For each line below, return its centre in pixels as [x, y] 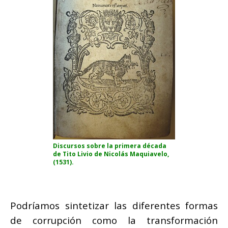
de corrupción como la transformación [114, 220]
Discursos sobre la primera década [110, 146]
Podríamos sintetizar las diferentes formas [114, 205]
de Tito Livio [73, 154]
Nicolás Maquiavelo [136, 154]
